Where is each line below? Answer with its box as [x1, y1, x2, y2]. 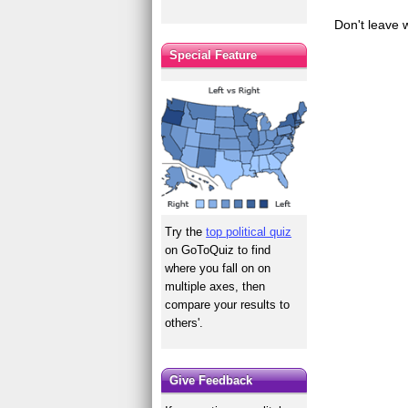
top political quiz [206, 224, 292, 239]
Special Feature [169, 47, 258, 62]
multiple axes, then [165, 279, 266, 293]
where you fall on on [165, 260, 271, 275]
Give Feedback [169, 372, 253, 387]
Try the [165, 224, 207, 239]
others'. [165, 315, 204, 330]
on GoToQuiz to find [165, 242, 271, 257]
